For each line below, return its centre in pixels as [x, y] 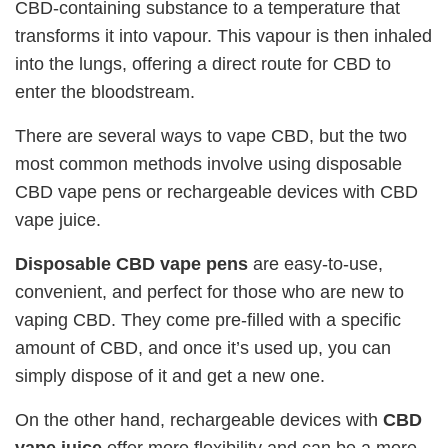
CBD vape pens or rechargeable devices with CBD [216, 191]
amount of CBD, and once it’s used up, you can [203, 347]
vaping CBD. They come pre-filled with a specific [208, 319]
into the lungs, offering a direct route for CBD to [203, 63]
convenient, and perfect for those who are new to [209, 291]
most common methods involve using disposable [208, 163]
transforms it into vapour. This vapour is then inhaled [223, 35]
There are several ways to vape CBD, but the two [211, 135]
